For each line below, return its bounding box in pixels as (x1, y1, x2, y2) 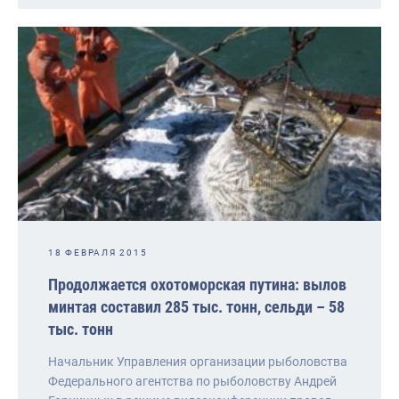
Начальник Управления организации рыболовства (48, 354, 347, 369)
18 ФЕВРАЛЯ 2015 (48, 247, 148, 257)
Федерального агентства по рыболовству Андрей (48, 373, 337, 388)
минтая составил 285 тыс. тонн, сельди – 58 (48, 297, 345, 316)
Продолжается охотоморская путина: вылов (48, 274, 346, 294)
